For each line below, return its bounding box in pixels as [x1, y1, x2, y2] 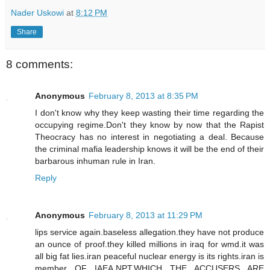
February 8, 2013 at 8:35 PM [89, 90, 198, 101]
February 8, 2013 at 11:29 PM [89, 210, 202, 220]
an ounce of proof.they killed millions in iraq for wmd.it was [35, 239, 264, 249]
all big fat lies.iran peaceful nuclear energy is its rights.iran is [35, 251, 264, 261]
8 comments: [6, 58, 73, 71]
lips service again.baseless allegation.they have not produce [35, 227, 264, 237]
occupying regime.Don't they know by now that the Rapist [35, 119, 264, 130]
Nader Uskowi [11, 8, 64, 18]
